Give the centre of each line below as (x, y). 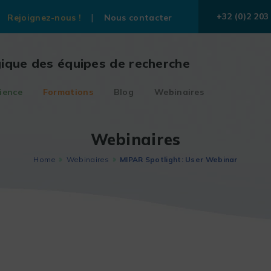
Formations (68, 92)
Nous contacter (138, 17)
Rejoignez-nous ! (44, 17)
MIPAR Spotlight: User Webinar (179, 159)
